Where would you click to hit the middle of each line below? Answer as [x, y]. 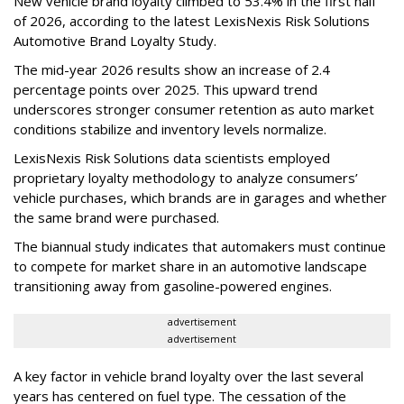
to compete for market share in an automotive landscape [190, 266]
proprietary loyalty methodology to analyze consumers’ [186, 178]
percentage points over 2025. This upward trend [165, 90]
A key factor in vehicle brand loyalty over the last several [188, 376]
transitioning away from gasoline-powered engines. [173, 286]
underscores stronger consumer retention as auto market [194, 110]
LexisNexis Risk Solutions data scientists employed [172, 158]
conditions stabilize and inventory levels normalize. [170, 129]
